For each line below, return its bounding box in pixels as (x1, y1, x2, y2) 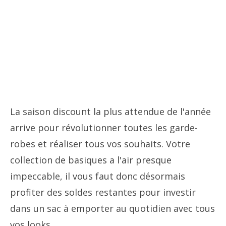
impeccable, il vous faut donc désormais (10, 170, 185, 182)
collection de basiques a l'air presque (10, 154, 172, 166)
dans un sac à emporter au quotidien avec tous (10, 202, 215, 214)
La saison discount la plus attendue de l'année (10, 105, 211, 118)
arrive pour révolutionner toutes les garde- (10, 122, 198, 134)
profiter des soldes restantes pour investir (10, 186, 196, 198)
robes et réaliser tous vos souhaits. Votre (10, 138, 190, 150)
